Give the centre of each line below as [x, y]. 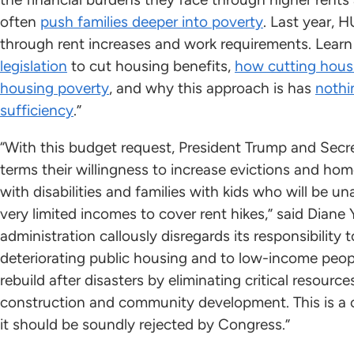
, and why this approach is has [212, 88]
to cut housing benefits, [151, 66]
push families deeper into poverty [152, 22]
